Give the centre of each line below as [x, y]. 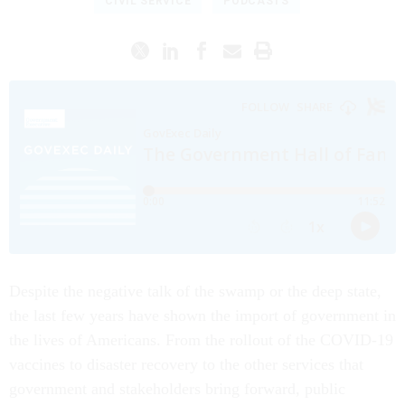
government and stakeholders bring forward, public [177, 388]
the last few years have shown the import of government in [202, 315]
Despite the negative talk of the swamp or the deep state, [195, 291]
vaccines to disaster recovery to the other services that [186, 364]
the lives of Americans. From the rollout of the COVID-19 [201, 339]
